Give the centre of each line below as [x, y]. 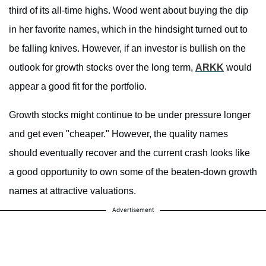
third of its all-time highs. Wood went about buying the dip [129, 11]
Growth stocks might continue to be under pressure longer [130, 115]
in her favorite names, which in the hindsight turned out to [128, 30]
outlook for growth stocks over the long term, [102, 68]
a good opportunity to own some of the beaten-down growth [133, 172]
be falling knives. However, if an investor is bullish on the [127, 49]
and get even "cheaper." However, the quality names [118, 134]
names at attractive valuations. [72, 191]
